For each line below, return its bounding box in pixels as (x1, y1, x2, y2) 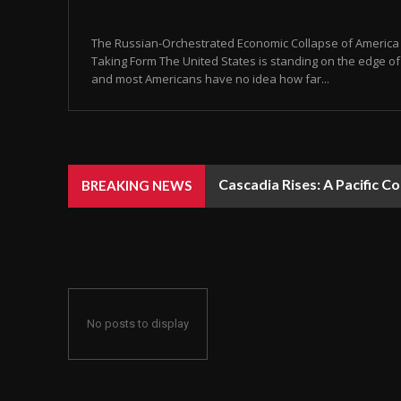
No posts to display (87, 317, 189, 331)
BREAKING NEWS (81, 177, 192, 194)
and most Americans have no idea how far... (91, 71, 329, 88)
